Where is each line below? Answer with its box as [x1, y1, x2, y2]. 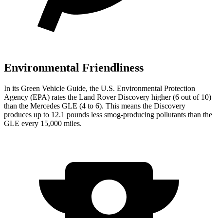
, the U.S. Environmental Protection [86, 84, 195, 92]
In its [4, 84, 21, 92]
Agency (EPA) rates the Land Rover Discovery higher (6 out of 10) [4, 92, 211, 101]
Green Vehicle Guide [21, 84, 86, 92]
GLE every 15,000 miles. [4, 119, 82, 127]
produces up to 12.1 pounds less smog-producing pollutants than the [4, 110, 212, 119]
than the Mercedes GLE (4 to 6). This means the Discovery [4, 101, 185, 110]
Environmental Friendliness [4, 61, 144, 74]
